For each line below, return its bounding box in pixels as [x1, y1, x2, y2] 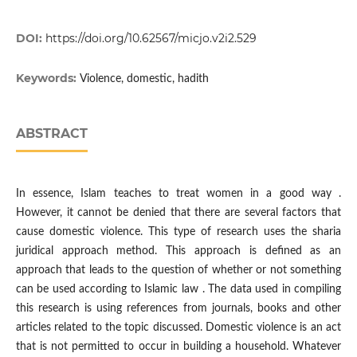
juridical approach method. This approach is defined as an [15, 245, 342, 257]
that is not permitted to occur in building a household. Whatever [15, 341, 342, 353]
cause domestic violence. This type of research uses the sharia [15, 226, 342, 238]
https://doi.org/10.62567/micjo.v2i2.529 [45, 31, 257, 46]
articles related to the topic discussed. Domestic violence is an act [15, 322, 342, 334]
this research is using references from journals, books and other [15, 303, 342, 315]
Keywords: [15, 71, 80, 86]
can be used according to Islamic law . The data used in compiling [15, 284, 342, 296]
